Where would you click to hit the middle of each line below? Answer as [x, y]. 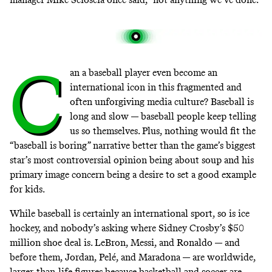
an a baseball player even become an [143, 72]
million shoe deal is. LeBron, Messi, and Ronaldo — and [125, 243]
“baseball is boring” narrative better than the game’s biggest [133, 145]
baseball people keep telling [198, 116]
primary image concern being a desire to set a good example [133, 174]
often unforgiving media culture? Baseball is [161, 101]
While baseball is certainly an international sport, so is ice [130, 214]
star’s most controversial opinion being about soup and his [132, 160]
